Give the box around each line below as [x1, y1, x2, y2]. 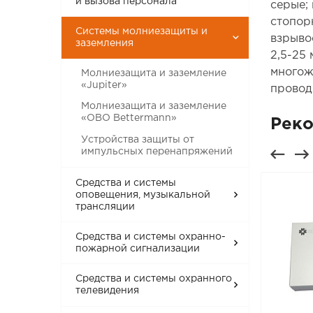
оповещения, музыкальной [75, 190, 211, 199]
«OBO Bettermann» [81, 114, 177, 123]
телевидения [75, 286, 140, 296]
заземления [75, 39, 134, 48]
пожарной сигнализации [75, 245, 201, 254]
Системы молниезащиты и [75, 27, 208, 36]
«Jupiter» [81, 80, 128, 89]
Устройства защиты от [81, 135, 195, 144]
